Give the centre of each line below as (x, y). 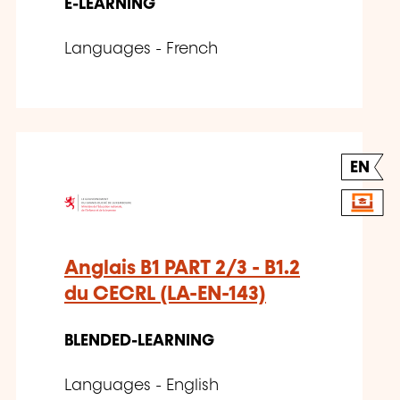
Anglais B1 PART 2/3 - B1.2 (182, 268)
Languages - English (142, 385)
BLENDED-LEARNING (139, 341)
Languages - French (141, 49)
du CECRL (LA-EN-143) (165, 294)
